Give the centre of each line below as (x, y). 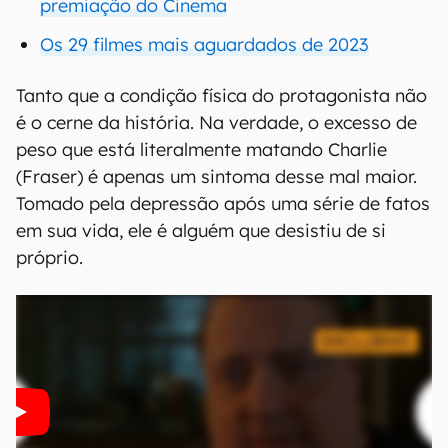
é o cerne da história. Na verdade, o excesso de (216, 122)
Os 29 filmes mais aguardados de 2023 (204, 44)
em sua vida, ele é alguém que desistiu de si (201, 230)
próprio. (49, 257)
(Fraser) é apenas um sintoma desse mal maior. (216, 176)
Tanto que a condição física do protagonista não (221, 95)
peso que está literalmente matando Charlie (201, 149)
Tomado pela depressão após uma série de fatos (223, 203)
